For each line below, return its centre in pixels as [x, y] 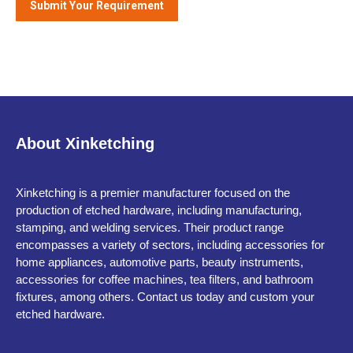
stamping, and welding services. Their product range [150, 227]
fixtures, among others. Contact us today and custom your [165, 296]
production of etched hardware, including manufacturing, [159, 210]
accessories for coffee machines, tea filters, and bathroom [165, 279]
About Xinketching [85, 143]
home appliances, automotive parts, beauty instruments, [160, 262]
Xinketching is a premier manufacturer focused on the [153, 192]
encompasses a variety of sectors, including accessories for [170, 244]
